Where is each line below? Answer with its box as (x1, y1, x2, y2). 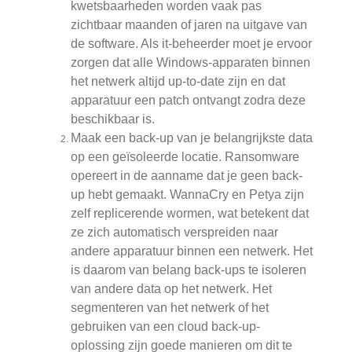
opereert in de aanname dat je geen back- (71, 169, 302, 183)
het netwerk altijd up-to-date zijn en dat (71, 75, 285, 89)
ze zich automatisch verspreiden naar (71, 225, 278, 240)
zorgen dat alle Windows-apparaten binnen (71, 56, 310, 70)
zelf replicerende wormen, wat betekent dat (71, 207, 309, 221)
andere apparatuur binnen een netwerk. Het (71, 244, 313, 258)
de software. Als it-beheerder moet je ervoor (71, 37, 312, 51)
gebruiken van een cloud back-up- (71, 320, 260, 334)
